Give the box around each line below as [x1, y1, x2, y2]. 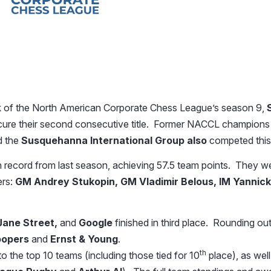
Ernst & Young [50, 233, 118, 246]
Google [79, 217, 115, 229]
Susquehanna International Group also [21, 134, 209, 147]
